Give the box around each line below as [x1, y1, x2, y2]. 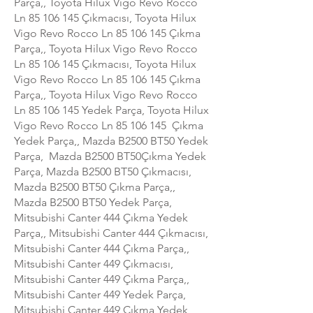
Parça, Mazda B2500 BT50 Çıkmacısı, [14, 164, 191, 178]
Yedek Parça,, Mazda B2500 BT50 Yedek [14, 133, 208, 147]
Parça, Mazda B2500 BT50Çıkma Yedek [14, 149, 206, 163]
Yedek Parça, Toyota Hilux [79, 103, 209, 117]
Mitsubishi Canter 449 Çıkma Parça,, [14, 272, 189, 286]
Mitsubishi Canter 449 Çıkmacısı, [14, 256, 173, 270]
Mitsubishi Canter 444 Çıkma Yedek [14, 210, 188, 224]
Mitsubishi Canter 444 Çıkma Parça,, [14, 241, 189, 255]
